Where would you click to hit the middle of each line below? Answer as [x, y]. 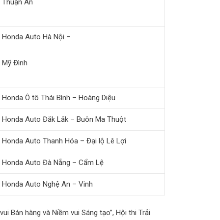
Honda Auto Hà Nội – [36, 37]
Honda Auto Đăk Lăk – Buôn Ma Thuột [64, 119]
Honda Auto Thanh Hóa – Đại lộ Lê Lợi [64, 141]
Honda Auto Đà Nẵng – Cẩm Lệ [53, 162]
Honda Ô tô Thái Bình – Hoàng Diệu [59, 97]
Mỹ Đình [15, 63]
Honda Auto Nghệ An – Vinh [47, 184]
